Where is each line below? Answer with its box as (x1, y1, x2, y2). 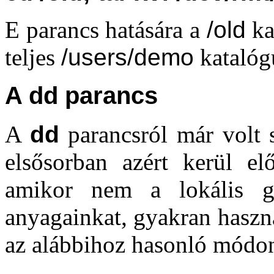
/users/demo (61, 44, 194, 70)
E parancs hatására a (5, 17, 207, 43)
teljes (5, 44, 61, 70)
